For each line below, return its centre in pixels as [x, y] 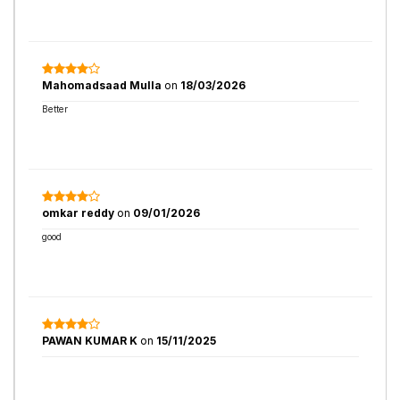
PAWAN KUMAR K [90, 341]
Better [55, 109]
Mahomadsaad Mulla [103, 85]
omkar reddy [79, 213]
